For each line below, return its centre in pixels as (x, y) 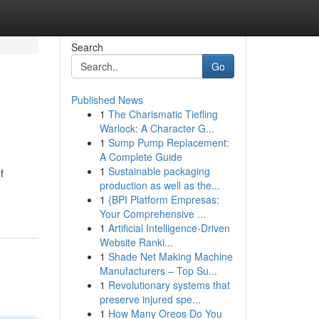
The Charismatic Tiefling (163, 114)
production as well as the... (159, 185)
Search (87, 47)
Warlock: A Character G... (157, 128)
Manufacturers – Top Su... (158, 271)
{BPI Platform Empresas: (163, 199)
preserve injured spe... (150, 299)
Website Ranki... (136, 242)
